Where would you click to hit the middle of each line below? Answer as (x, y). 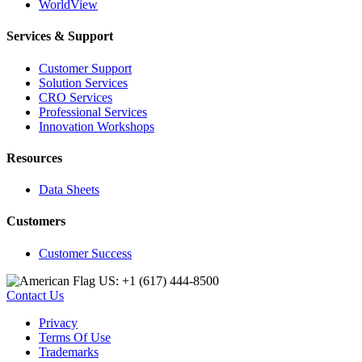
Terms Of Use (75, 337)
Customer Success (85, 253)
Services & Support (60, 36)
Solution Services (83, 82)
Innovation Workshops (97, 126)
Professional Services (93, 112)
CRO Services (76, 97)
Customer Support (85, 68)
